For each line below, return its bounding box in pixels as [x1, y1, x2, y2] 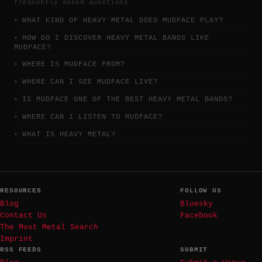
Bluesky [180, 199, 213, 208]
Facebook [180, 211, 218, 220]
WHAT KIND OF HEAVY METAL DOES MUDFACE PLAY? [22, 16, 223, 25]
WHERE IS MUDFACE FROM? [22, 60, 125, 69]
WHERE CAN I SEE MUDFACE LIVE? [22, 78, 158, 87]
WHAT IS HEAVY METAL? [22, 130, 116, 139]
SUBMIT [180, 246, 208, 253]
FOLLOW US [180, 187, 222, 194]
